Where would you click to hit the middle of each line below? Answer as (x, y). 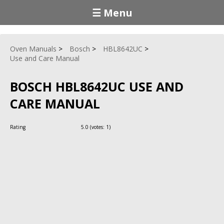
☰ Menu (112, 12)
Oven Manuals (33, 49)
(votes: (97, 127)
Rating (18, 127)
